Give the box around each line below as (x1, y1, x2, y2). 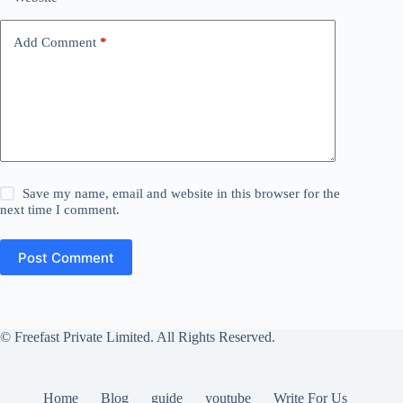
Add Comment (13, 34, 96, 49)
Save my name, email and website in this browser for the (22, 186, 341, 201)
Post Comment (18, 248, 114, 266)
